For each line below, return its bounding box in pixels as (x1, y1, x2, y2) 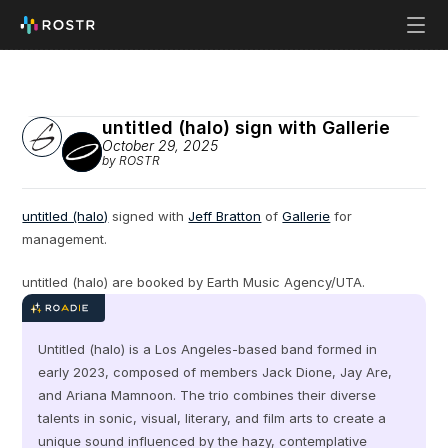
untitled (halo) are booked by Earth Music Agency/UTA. (22, 274, 366, 290)
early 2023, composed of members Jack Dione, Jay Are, (38, 364, 393, 380)
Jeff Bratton (188, 208, 262, 224)
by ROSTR (102, 153, 161, 168)
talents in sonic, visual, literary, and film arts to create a (38, 410, 387, 426)
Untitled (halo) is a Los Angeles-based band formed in (38, 341, 378, 357)
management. (22, 231, 108, 247)
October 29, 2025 (102, 137, 219, 154)
